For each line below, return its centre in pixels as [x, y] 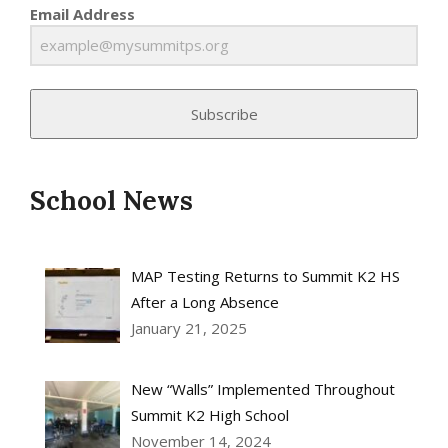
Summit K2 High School [210, 415]
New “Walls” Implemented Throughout [263, 389]
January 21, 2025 [189, 328]
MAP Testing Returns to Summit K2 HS [266, 276]
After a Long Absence [205, 302]
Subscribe [224, 114]
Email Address [82, 14]
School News [111, 201]
